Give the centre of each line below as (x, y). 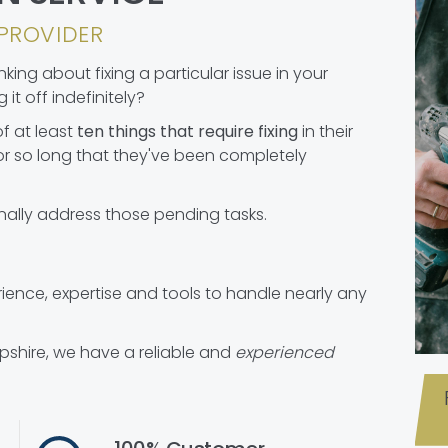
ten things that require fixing (187, 132)
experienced (284, 352)
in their (325, 132)
